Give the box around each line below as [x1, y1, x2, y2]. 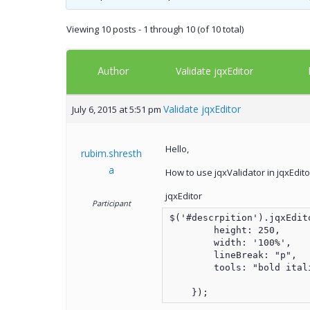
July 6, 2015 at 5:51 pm [71, 103, 161, 116]
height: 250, [169, 225, 280, 236]
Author [97, 62, 129, 82]
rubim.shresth [81, 147, 142, 161]
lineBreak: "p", [169, 250, 297, 261]
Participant [92, 198, 131, 209]
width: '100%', [169, 237, 291, 248]
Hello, [165, 143, 189, 156]
